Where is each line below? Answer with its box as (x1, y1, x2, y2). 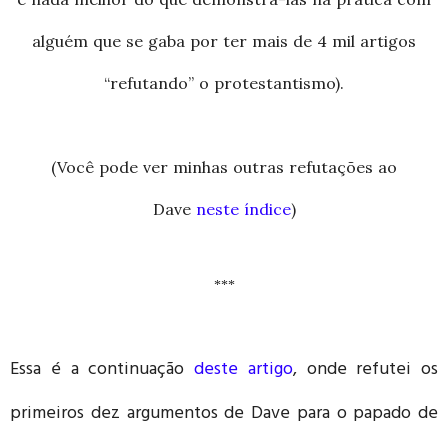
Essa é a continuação (10, 353, 194, 388)
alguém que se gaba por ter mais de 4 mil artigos (32, 30, 416, 51)
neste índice (195, 198, 291, 219)
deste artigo (194, 353, 293, 388)
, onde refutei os (292, 353, 438, 388)
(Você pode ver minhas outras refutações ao (51, 156, 397, 177)
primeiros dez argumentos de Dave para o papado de (10, 397, 438, 432)
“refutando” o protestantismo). (104, 72, 344, 93)
